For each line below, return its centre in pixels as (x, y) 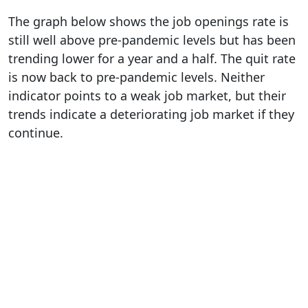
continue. (36, 132)
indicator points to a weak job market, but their (147, 95)
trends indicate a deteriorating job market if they (151, 114)
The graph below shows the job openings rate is (148, 21)
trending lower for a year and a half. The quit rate (152, 58)
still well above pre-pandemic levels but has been (152, 40)
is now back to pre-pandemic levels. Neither (136, 77)
